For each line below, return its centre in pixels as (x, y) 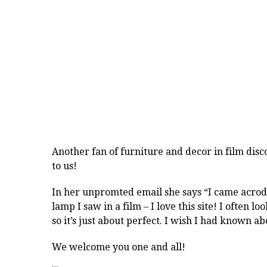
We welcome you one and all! (119, 247)
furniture (142, 152)
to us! (64, 166)
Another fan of (86, 152)
